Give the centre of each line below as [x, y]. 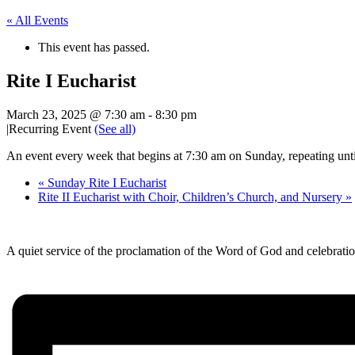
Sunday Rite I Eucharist [105, 182]
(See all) [115, 128]
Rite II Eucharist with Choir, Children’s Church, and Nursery [192, 197]
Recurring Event [52, 128]
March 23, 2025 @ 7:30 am [76, 114]
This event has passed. [94, 47]
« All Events [37, 20]
